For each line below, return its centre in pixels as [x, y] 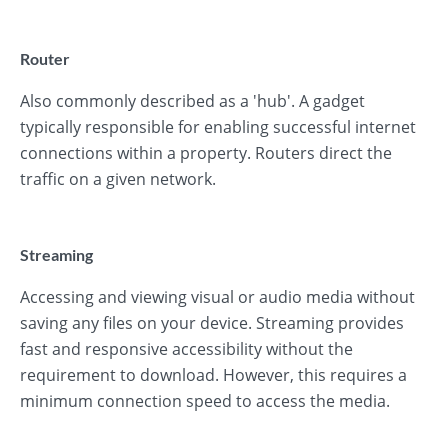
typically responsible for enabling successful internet [218, 127]
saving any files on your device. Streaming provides [212, 323]
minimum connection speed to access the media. [205, 401]
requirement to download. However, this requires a [213, 375]
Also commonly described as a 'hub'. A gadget [192, 101]
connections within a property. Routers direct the [206, 153]
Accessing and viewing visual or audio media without [217, 297]
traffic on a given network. [118, 179]
